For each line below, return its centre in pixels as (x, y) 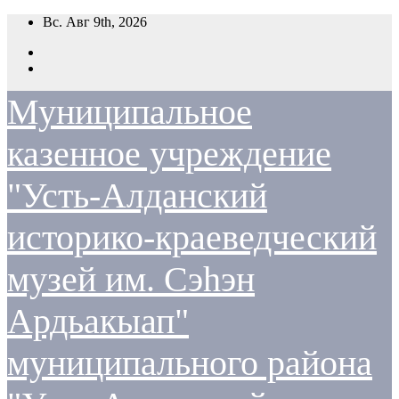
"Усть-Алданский (137, 195)
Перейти (33, 21)
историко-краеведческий (192, 237)
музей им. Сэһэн (131, 279)
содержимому (48, 53)
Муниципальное (130, 112)
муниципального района (190, 363)
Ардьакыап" (98, 321)
